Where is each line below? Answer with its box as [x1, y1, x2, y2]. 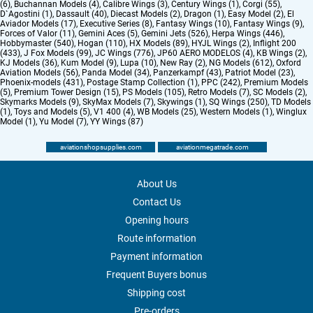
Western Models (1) [200, 107, 272, 117]
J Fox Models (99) [24, 48, 92, 59]
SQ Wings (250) [209, 97, 268, 108]
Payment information [110, 251, 203, 263]
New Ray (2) [160, 58, 205, 68]
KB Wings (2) [256, 48, 305, 59]
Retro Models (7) [188, 87, 249, 98]
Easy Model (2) [228, 9, 284, 20]
